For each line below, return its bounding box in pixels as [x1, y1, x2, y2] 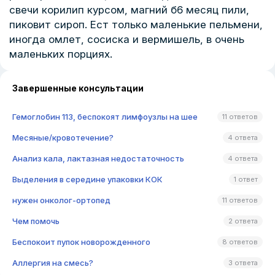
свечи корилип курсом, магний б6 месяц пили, [9, 4, 249, 16]
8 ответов [222, 238, 258, 246]
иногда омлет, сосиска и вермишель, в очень [9, 33, 244, 45]
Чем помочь [12, 216, 60, 226]
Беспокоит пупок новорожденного [12, 237, 150, 247]
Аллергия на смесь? [12, 258, 93, 268]
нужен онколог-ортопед [12, 195, 110, 205]
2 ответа [228, 217, 258, 225]
